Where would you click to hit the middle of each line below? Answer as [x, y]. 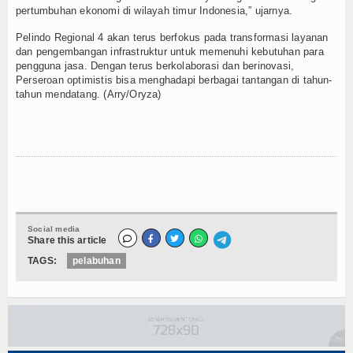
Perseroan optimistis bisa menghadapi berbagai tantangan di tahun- [174, 80]
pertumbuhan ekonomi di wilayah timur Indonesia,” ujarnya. [154, 10]
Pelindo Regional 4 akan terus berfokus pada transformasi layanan [172, 37]
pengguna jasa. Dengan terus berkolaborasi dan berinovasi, [155, 65]
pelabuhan [97, 260]
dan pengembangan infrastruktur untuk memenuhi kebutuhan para [170, 51]
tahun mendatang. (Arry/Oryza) [89, 94]
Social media [54, 229]
